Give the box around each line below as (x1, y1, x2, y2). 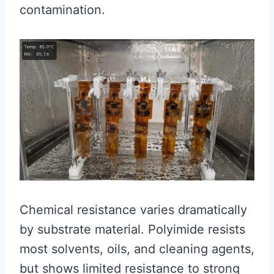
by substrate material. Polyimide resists (20, 222, 245, 237)
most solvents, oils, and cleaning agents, (20, 242, 254, 257)
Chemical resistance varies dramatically (20, 202, 247, 218)
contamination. (20, 2, 105, 17)
